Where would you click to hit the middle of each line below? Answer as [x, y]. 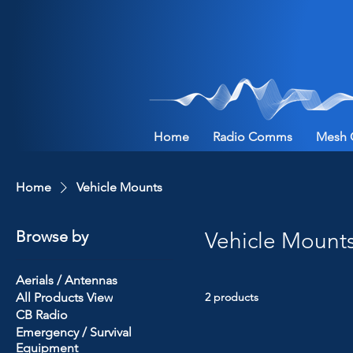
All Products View [64, 297]
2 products [232, 297]
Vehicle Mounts [119, 187]
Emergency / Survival [74, 332]
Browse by [52, 236]
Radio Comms [253, 136]
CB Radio [42, 314]
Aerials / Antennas [67, 280]
